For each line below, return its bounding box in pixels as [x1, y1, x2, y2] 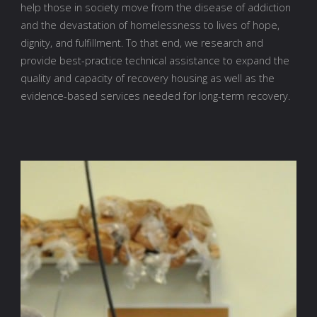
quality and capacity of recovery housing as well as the [20, 71, 275, 86]
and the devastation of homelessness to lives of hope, [20, 18, 279, 33]
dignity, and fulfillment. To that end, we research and [20, 36, 263, 50]
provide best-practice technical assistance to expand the [20, 54, 289, 68]
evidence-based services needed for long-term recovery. [20, 89, 290, 103]
